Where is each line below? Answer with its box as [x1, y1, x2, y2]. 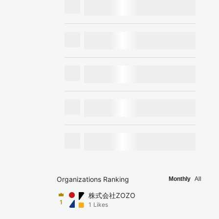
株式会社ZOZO [88, 191, 135, 199]
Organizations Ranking [57, 175, 129, 183]
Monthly [169, 175, 191, 182]
